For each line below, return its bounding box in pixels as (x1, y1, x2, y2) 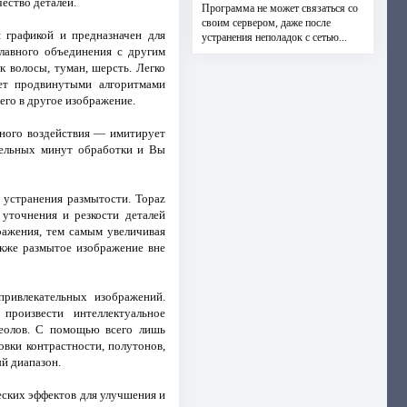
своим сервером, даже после (201, 16, 331, 29)
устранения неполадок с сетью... (201, 31, 347, 44)
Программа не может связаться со (201, 2, 358, 15)
